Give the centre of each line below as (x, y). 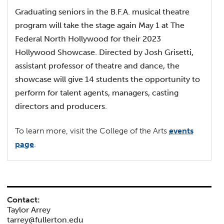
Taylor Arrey (29, 210)
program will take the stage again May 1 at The (100, 25)
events (181, 131)
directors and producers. (61, 106)
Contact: (24, 200)
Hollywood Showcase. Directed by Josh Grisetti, (104, 52)
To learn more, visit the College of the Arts (92, 131)
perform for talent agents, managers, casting (97, 93)
